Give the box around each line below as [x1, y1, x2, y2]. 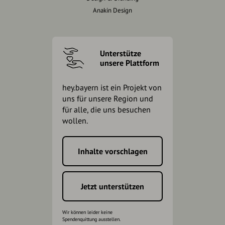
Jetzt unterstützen [81, 181, 144, 191]
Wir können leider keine [62, 209, 113, 215]
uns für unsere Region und [62, 93, 153, 103]
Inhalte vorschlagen [77, 146, 148, 156]
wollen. [62, 116, 88, 126]
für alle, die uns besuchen [62, 104, 151, 115]
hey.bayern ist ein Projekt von [62, 82, 162, 92]
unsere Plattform [100, 57, 159, 68]
